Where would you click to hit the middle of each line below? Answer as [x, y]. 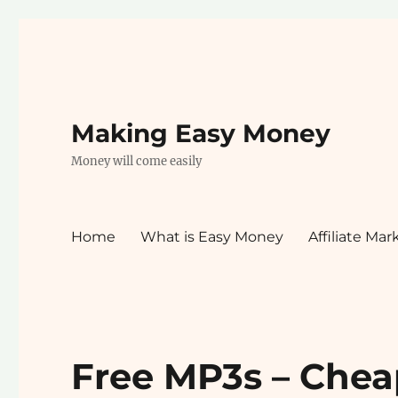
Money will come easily [137, 161]
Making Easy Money [201, 133]
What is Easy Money [212, 236]
